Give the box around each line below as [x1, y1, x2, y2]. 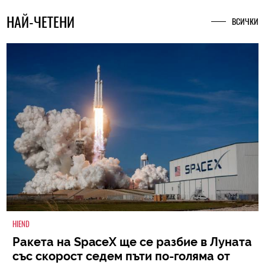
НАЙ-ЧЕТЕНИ [7, 12, 75, 32]
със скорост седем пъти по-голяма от [12, 248, 231, 263]
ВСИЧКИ [231, 16, 258, 28]
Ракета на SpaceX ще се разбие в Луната [12, 234, 253, 249]
